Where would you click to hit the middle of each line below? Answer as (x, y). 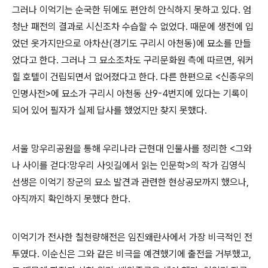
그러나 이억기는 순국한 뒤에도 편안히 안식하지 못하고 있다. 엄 (132, 10)
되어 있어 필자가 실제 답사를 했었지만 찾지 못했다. (109, 111)
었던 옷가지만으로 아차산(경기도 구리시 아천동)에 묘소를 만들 (132, 44)
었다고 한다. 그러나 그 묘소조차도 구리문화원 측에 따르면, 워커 (133, 60)
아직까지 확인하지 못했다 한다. (71, 199)
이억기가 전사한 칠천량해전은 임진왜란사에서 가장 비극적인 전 (132, 237)
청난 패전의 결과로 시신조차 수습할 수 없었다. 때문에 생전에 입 (133, 27)
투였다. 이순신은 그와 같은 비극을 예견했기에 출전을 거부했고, (132, 254)
